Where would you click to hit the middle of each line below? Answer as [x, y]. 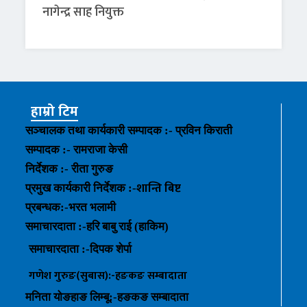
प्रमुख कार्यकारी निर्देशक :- [81, 188]
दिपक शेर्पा [111, 249]
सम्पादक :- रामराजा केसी [77, 150]
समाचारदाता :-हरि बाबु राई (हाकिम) [97, 227]
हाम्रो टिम [55, 112]
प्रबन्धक [43, 208]
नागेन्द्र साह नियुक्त [84, 13]
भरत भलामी [93, 208]
